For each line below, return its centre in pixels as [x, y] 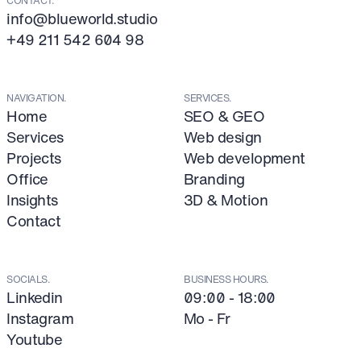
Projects [34, 158]
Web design [223, 137]
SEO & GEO [224, 116]
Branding [214, 179]
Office [27, 179]
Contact [34, 221]
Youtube [35, 340]
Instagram [40, 319]
